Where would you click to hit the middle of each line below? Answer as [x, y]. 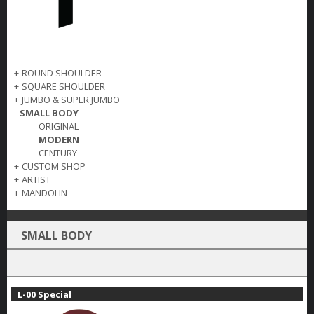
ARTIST [36, 180]
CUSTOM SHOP [54, 166]
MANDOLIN [45, 193]
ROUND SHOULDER [62, 73]
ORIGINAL [59, 127]
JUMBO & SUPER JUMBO [71, 100]
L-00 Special [45, 295]
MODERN [59, 140]
